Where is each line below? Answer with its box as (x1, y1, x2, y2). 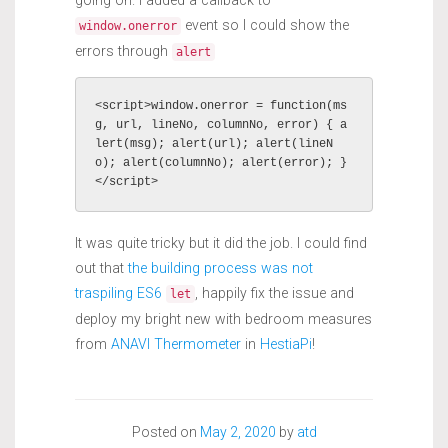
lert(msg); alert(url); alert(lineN (95, 137, 334, 152)
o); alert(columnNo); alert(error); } (95, 156, 348, 171)
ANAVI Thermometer (111, 336, 241, 353)
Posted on (131, 424, 200, 441)
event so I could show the (181, 16, 349, 33)
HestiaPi (260, 336, 312, 353)
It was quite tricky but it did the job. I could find (75, 235, 367, 252)
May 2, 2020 (199, 424, 276, 441)
